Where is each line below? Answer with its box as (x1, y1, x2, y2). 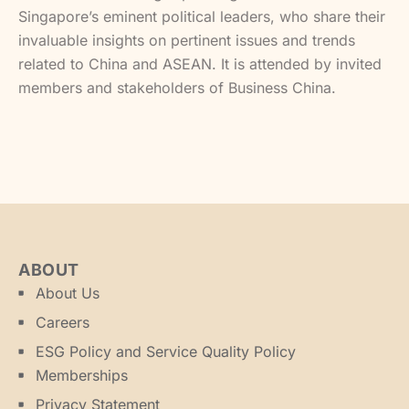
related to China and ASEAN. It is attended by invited (18, 54, 382, 73)
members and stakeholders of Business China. (18, 78, 336, 97)
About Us (35, 284, 100, 303)
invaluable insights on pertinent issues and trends (18, 30, 355, 49)
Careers (35, 313, 89, 332)
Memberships (35, 366, 128, 385)
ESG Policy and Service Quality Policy (35, 342, 296, 362)
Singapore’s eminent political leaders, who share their (18, 6, 385, 26)
